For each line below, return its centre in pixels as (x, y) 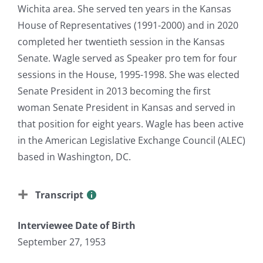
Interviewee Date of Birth (77, 225)
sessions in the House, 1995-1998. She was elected (129, 74)
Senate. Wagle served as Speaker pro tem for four (127, 58)
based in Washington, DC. (74, 156)
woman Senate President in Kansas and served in (127, 107)
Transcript (59, 195)
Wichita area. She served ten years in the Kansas (124, 9)
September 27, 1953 (62, 242)
